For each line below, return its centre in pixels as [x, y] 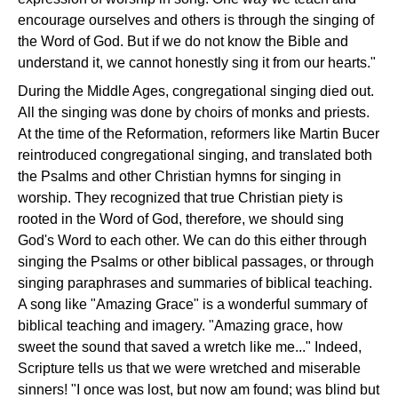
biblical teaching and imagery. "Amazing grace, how [180, 326]
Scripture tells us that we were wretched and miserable [189, 369]
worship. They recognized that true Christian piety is [180, 198]
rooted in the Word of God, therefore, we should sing [181, 219]
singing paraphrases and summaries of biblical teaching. [195, 283]
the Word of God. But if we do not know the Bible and [183, 42]
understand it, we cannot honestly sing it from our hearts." [197, 63]
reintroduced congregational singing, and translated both [195, 155]
